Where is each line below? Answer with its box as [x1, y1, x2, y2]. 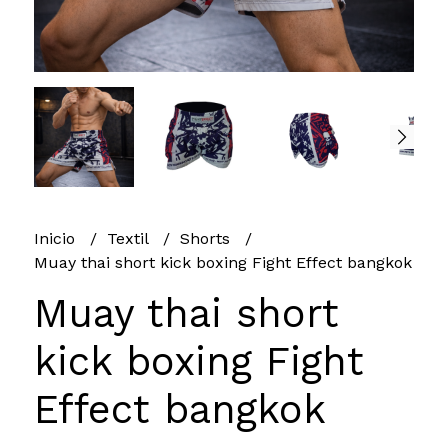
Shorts [179, 228, 235, 248]
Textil [106, 228, 153, 248]
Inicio [33, 228, 80, 248]
